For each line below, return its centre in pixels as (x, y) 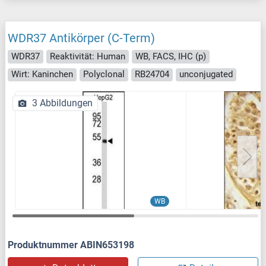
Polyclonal (104, 75)
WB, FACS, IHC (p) (171, 56)
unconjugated (206, 75)
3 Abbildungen (62, 103)
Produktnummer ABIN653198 (71, 245)
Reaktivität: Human (88, 56)
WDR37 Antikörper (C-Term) (81, 38)
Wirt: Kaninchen (42, 75)
